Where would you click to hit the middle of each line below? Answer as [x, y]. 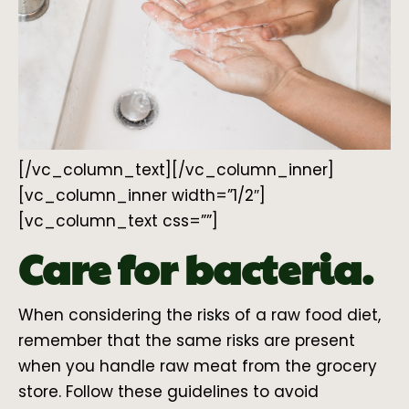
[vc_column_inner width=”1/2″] [142, 196]
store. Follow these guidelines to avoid [168, 392]
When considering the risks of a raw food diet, [199, 315]
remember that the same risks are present [187, 341]
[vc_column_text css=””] [118, 221]
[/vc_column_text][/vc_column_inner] [176, 170]
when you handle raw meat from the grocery [198, 367]
